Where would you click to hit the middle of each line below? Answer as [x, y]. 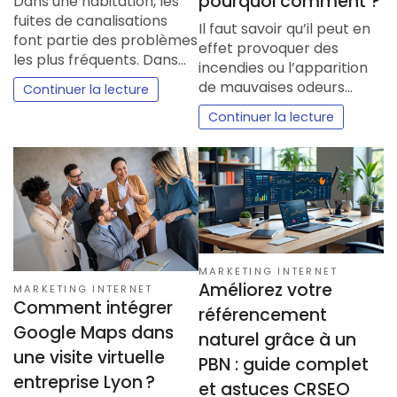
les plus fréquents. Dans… [100, 59]
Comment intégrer [93, 308]
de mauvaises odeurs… [276, 88]
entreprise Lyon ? [84, 383]
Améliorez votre [265, 291]
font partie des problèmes [105, 40]
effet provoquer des [269, 49]
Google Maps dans [93, 333]
